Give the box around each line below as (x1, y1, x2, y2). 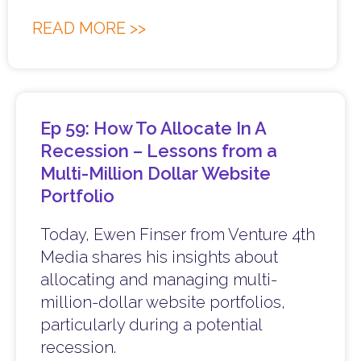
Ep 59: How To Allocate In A (40, 118, 266, 139)
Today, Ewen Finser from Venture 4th (40, 225, 315, 245)
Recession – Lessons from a (40, 140, 277, 162)
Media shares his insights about (40, 247, 278, 268)
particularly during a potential (40, 315, 262, 335)
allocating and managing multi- (40, 270, 277, 290)
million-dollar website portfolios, (40, 293, 285, 313)
